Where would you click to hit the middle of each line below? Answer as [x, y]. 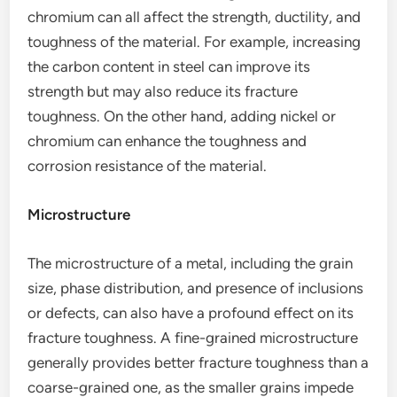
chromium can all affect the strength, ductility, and [195, 17]
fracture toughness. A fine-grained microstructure [193, 338]
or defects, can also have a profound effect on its [191, 313]
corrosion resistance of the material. [148, 166]
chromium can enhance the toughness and [167, 141]
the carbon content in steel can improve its [169, 66]
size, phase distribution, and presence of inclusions [196, 288]
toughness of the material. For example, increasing [195, 42]
